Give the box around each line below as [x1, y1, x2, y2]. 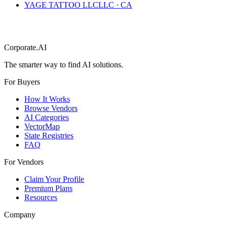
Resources [24, 193, 57, 202]
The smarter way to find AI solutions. [4, 60, 123, 69]
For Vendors [4, 157, 44, 166]
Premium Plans [24, 183, 72, 193]
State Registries [24, 131, 73, 140]
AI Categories [24, 112, 69, 122]
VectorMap [24, 122, 60, 131]
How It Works [24, 94, 70, 103]
